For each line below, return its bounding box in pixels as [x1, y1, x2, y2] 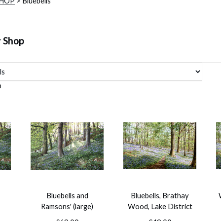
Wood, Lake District [127, 202, 192, 211]
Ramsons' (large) [41, 202, 93, 211]
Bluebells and [46, 191, 88, 200]
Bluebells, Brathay [131, 191, 189, 200]
